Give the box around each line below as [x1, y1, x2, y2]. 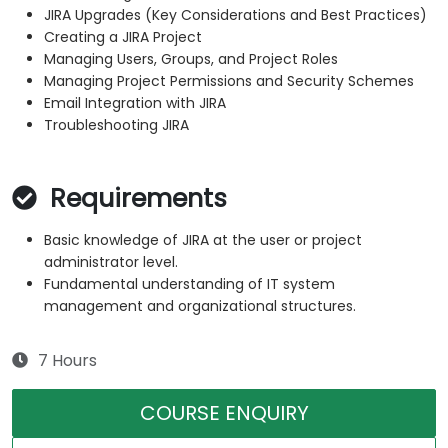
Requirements [43, 181, 227, 217]
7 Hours [38, 349, 97, 373]
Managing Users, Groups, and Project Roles [44, 49, 338, 70]
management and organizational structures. [44, 296, 356, 317]
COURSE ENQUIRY [139, 399, 309, 428]
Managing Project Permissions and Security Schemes [44, 71, 414, 92]
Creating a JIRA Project [44, 27, 202, 48]
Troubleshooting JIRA [44, 115, 189, 136]
